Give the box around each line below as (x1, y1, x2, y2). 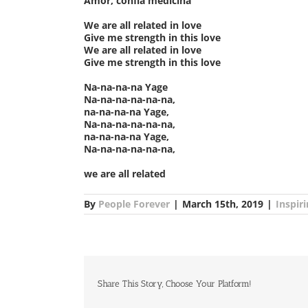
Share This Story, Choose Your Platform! (98, 278, 252, 289)
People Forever (98, 197, 170, 210)
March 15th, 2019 (182, 197, 263, 210)
